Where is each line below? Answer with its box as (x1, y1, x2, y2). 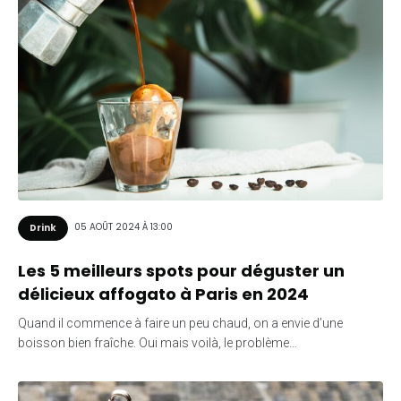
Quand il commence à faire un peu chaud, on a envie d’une (18, 315, 343, 330)
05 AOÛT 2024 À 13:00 (74, 220, 173, 235)
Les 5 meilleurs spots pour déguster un (18, 259, 345, 282)
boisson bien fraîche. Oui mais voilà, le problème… (18, 335, 297, 350)
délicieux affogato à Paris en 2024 (18, 282, 309, 305)
